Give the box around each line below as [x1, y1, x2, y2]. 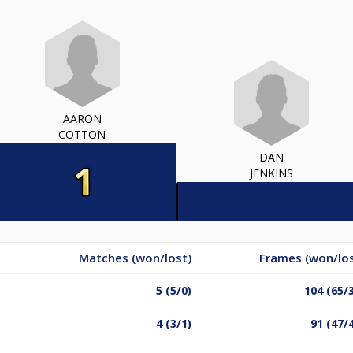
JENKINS [249, 165, 293, 181]
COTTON [58, 126, 106, 142]
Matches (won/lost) [79, 249, 191, 266]
